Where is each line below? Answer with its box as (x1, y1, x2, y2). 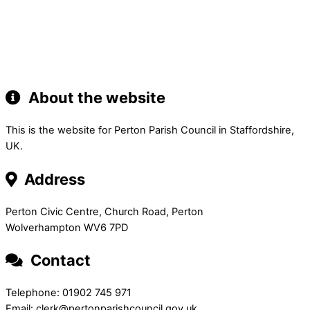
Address (21, 170, 85, 188)
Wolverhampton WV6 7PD (6, 221, 128, 234)
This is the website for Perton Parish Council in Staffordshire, (6, 124, 294, 137)
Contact (27, 250, 91, 269)
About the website (25, 89, 165, 107)
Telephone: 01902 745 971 (6, 286, 131, 300)
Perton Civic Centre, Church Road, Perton (6, 205, 203, 218)
